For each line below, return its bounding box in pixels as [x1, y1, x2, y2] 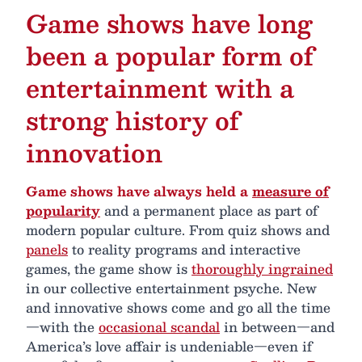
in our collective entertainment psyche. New [26, 276, 317, 299]
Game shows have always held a [26, 179, 252, 202]
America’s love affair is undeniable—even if [26, 335, 312, 357]
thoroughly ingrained [192, 257, 333, 280]
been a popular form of [26, 34, 314, 76]
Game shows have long [26, 2, 313, 44]
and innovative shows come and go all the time [26, 296, 330, 318]
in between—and [220, 315, 335, 338]
